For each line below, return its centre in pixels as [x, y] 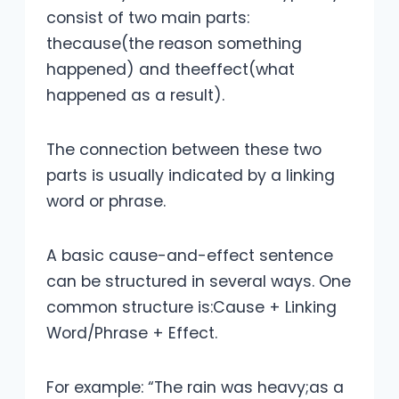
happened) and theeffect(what [171, 70]
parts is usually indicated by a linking [191, 176]
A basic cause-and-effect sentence [190, 256]
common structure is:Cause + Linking [191, 308]
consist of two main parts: [148, 18]
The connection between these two [184, 150]
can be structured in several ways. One [199, 282]
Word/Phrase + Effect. [132, 334]
